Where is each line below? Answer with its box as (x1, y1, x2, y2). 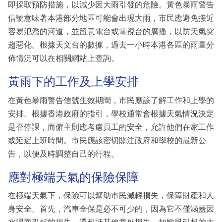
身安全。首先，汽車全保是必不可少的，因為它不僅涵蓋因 (8, 205, 214, 214)
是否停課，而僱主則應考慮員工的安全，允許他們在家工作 (8, 122, 214, 131)
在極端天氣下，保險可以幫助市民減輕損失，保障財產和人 (8, 191, 214, 200)
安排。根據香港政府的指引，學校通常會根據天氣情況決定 (8, 109, 214, 118)
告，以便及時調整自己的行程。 (8, 149, 119, 158)
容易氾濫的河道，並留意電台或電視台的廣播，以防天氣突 (8, 27, 214, 36)
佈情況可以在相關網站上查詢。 (8, 54, 119, 63)
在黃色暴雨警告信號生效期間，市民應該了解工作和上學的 (8, 96, 214, 105)
